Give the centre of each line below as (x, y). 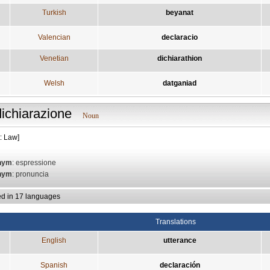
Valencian (54, 37)
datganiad (180, 83)
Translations (176, 221)
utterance (180, 240)
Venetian (54, 58)
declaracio (180, 37)
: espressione (34, 162)
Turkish (54, 12)
